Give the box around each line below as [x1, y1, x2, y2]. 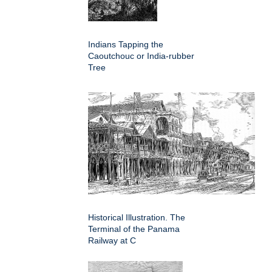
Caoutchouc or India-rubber [88, 50, 194, 61]
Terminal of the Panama [88, 223, 180, 234]
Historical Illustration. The [88, 212, 185, 222]
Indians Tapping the [88, 39, 163, 49]
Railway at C [88, 235, 136, 245]
